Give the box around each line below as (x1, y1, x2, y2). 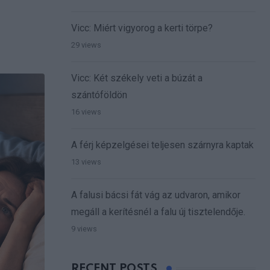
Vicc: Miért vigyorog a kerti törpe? (71, 22, 213, 34)
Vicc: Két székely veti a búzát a (71, 72, 202, 84)
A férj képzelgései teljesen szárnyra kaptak (71, 139, 254, 151)
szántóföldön (71, 89, 127, 101)
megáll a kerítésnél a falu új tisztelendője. (71, 206, 245, 218)
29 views (71, 40, 101, 50)
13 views (71, 157, 101, 167)
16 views (71, 107, 101, 117)
